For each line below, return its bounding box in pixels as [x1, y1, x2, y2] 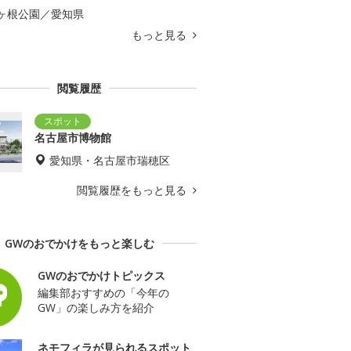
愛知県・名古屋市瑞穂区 [49, 152, 170, 168]
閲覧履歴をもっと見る [77, 182, 190, 197]
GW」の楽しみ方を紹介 [38, 299, 154, 315]
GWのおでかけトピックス [38, 267, 165, 283]
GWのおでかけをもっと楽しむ [4, 235, 154, 251]
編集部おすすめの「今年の [38, 284, 169, 300]
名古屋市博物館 [34, 129, 111, 145]
